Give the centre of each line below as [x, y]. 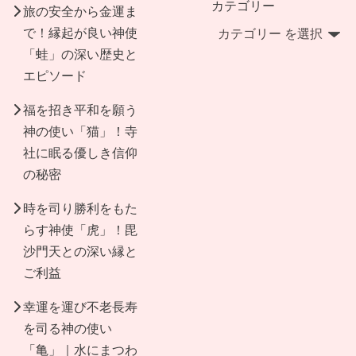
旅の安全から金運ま [80, 12]
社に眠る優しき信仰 [80, 153]
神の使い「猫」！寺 [80, 132]
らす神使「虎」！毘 [80, 230]
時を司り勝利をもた [80, 209]
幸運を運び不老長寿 [80, 308]
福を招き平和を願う [80, 110]
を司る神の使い [68, 329]
